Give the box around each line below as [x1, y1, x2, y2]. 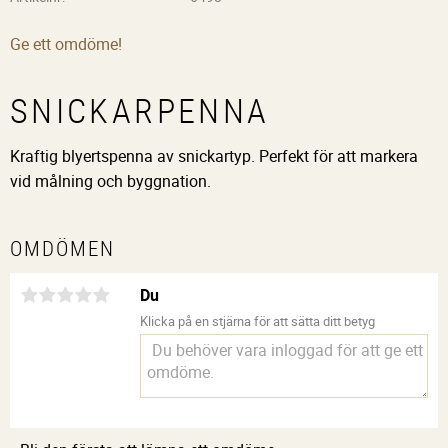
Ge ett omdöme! [10, 33, 122, 56]
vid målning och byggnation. [10, 169, 211, 192]
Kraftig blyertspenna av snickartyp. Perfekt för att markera [10, 144, 418, 167]
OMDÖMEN [10, 234, 116, 263]
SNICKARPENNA [10, 88, 270, 134]
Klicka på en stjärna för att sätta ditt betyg [140, 312, 375, 331]
